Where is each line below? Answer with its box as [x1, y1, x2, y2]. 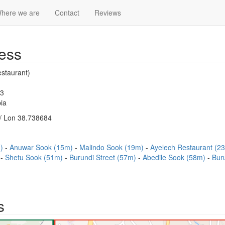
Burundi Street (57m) [69, 152, 138, 162]
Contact [55, 8, 79, 18]
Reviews [94, 8, 121, 18]
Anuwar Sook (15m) [10, 142, 75, 152]
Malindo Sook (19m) [79, 142, 146, 152]
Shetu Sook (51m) [5, 152, 65, 162]
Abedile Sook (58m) [143, 152, 207, 162]
